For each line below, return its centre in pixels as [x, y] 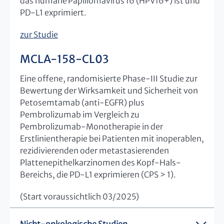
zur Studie [39, 34]
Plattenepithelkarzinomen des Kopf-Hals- [100, 162]
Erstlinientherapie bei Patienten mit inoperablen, [112, 138]
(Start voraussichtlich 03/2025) [80, 196]
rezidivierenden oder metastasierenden [94, 150]
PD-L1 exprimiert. [53, 12]
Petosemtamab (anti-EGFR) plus [82, 102]
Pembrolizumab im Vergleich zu [80, 114]
